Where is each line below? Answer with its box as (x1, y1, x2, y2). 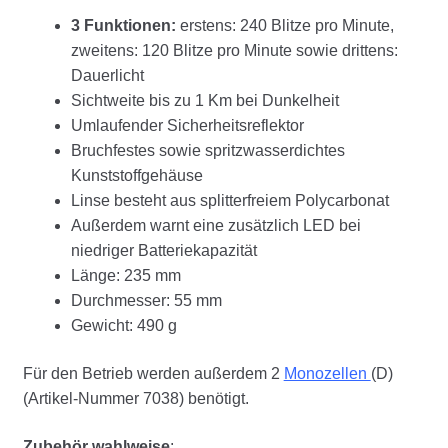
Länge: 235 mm (70, 267, 181, 285)
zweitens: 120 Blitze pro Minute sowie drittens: (70, 42, 398, 60)
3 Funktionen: (70, 17, 176, 35)
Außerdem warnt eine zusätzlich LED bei (70, 217, 361, 235)
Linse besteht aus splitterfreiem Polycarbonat (70, 192, 389, 210)
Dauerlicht (70, 67, 144, 85)
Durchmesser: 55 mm (70, 292, 222, 310)
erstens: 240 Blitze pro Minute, (175, 17, 394, 35)
